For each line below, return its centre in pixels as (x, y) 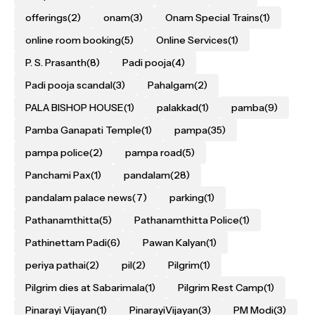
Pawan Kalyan (174, 243)
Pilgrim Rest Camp (221, 288)
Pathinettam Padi (66, 243)
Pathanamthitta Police (187, 220)
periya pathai (56, 265)
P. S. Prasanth (56, 63)
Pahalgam (171, 85)
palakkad (178, 108)
